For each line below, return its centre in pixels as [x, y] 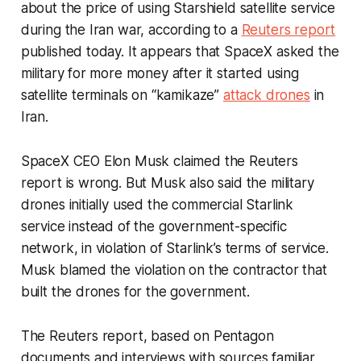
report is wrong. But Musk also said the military [167, 183]
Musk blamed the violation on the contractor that [174, 270]
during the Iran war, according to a [131, 29]
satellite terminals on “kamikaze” [122, 95]
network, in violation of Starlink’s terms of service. [174, 248]
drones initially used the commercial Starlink [157, 204]
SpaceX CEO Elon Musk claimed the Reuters [159, 161]
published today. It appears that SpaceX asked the [180, 51]
